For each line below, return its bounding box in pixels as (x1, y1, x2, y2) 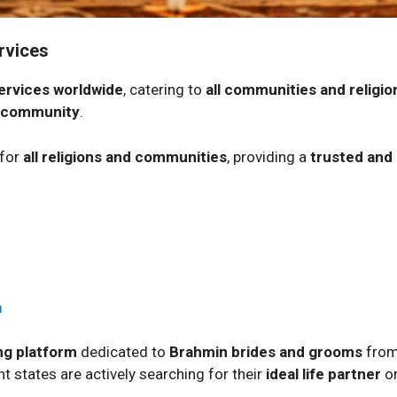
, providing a (227, 147, 310, 166)
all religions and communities (23, 147, 227, 166)
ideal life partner (266, 365, 381, 383)
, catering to (123, 81, 206, 98)
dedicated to (77, 343, 169, 361)
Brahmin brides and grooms (169, 343, 362, 361)
